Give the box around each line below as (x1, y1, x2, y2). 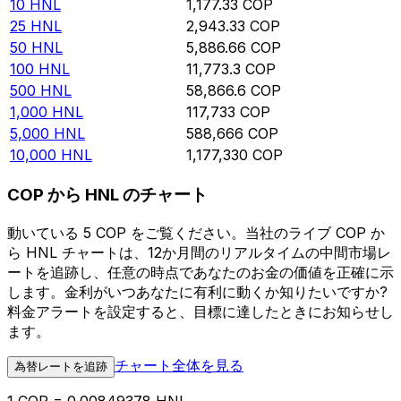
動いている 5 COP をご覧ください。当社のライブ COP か (7, 223, 385, 242)
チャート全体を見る (115, 355, 243, 374)
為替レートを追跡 (14, 359, 107, 373)
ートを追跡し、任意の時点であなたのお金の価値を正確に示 (7, 262, 394, 281)
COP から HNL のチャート (7, 184, 208, 206)
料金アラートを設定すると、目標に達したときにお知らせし (7, 302, 394, 320)
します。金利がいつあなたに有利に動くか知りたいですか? (7, 282, 388, 301)
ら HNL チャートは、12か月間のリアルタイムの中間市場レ (7, 243, 391, 261)
